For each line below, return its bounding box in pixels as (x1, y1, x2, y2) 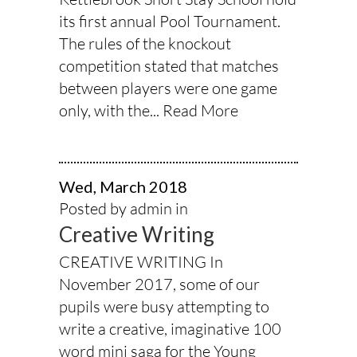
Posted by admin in (59, 198, 188, 218)
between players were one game (59, 77, 277, 98)
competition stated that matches (59, 55, 279, 76)
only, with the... (59, 100, 163, 120)
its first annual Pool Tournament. (59, 10, 280, 31)
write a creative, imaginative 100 (59, 318, 281, 339)
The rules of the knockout (59, 33, 231, 53)
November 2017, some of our (59, 273, 260, 294)
